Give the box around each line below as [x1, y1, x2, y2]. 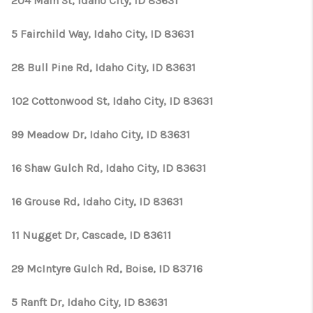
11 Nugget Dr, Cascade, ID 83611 [11, 228, 171, 242]
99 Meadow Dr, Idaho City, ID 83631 [11, 128, 190, 141]
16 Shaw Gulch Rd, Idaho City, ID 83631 [11, 161, 206, 175]
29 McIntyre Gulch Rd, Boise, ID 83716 [11, 262, 203, 275]
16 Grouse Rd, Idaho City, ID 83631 [11, 195, 183, 208]
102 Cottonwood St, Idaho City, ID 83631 [11, 94, 213, 108]
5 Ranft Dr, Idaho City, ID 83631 [11, 296, 168, 309]
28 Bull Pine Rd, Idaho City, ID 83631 [11, 61, 196, 74]
